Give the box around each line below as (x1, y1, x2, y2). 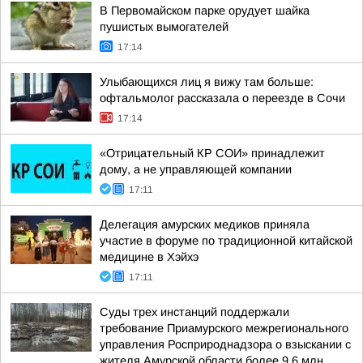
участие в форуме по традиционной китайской (100, 234, 352, 247)
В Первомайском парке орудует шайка (100, 4, 310, 17)
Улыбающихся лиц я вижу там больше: (100, 75, 314, 88)
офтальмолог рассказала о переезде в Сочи (100, 92, 345, 105)
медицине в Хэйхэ (100, 250, 199, 263)
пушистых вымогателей (100, 20, 228, 33)
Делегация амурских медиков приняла (100, 218, 310, 231)
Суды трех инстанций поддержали (100, 305, 289, 318)
